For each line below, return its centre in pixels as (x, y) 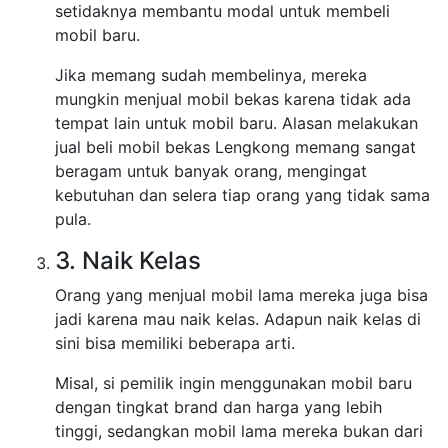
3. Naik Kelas (128, 261)
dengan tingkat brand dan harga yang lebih (218, 407)
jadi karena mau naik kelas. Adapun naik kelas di (238, 319)
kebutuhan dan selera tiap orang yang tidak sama (242, 195)
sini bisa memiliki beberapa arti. (175, 343)
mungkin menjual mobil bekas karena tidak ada (233, 99)
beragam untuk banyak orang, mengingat (211, 171)
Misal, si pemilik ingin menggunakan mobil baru (233, 383)
